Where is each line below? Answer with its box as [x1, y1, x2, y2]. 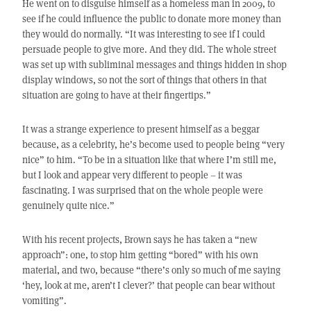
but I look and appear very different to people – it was [22, 168, 242, 182]
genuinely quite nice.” [22, 199, 115, 212]
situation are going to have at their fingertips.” [22, 88, 211, 102]
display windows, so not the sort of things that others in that [22, 73, 267, 87]
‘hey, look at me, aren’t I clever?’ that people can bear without [22, 278, 275, 292]
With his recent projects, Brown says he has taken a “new [22, 233, 258, 246]
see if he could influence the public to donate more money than [22, 12, 281, 26]
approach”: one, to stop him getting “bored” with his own [22, 248, 258, 262]
